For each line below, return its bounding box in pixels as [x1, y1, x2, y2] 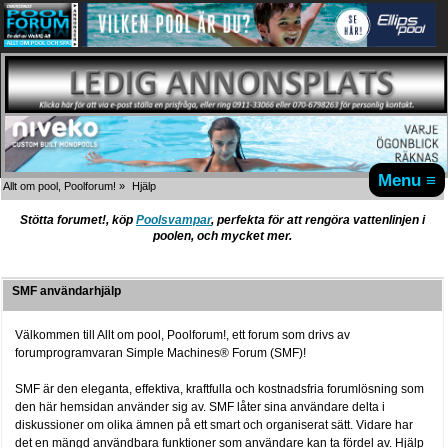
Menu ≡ [378, 170, 437, 190]
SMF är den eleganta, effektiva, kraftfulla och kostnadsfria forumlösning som [15, 382, 425, 397]
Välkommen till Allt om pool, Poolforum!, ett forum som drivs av [15, 327, 351, 342]
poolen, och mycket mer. [153, 229, 292, 244]
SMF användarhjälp [12, 283, 121, 298]
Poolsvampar [136, 213, 211, 228]
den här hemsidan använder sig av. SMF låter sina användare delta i [15, 400, 386, 415]
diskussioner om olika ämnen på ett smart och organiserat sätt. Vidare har [15, 418, 414, 433]
